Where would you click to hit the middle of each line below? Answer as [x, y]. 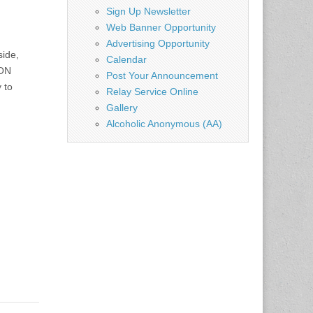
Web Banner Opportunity [161, 27]
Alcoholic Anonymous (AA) [164, 123]
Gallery [122, 107]
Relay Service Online [152, 91]
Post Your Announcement [162, 75]
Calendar [126, 59]
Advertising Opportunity [158, 43]
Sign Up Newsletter [148, 11]
